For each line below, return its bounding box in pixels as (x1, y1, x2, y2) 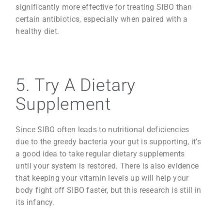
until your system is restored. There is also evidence (15, 161, 199, 170)
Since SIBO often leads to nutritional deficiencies (15, 124, 189, 134)
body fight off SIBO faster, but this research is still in (15, 185, 201, 195)
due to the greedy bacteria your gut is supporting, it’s (15, 137, 201, 146)
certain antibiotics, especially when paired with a (15, 14, 188, 24)
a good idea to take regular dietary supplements (15, 149, 185, 158)
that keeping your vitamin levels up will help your (15, 173, 189, 183)
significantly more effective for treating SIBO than (15, 2, 192, 12)
